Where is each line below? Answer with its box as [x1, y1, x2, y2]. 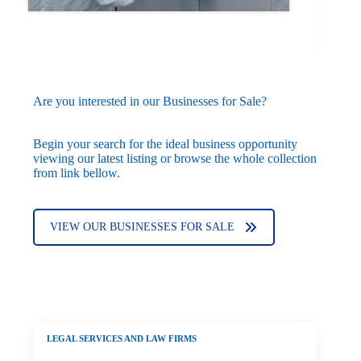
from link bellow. [33, 166, 120, 180]
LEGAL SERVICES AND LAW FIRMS [47, 334, 197, 344]
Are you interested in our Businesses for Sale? [33, 94, 267, 109]
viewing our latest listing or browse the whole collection [33, 151, 317, 166]
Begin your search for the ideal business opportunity [33, 137, 297, 151]
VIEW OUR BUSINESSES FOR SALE [50, 221, 234, 234]
